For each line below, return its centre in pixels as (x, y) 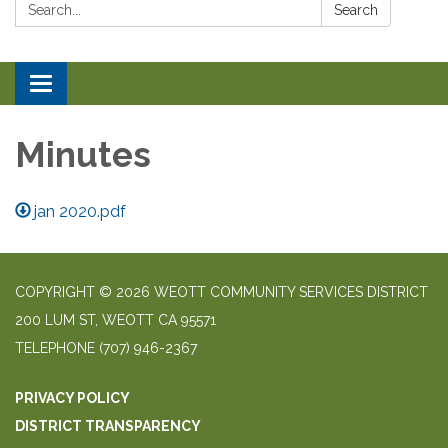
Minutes (83, 154)
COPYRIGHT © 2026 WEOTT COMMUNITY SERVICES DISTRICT (221, 291)
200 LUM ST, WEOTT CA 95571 (115, 319)
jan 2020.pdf (80, 211)
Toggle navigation (106, 86)
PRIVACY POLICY (72, 397)
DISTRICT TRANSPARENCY (108, 425)
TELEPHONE (55, 347)
